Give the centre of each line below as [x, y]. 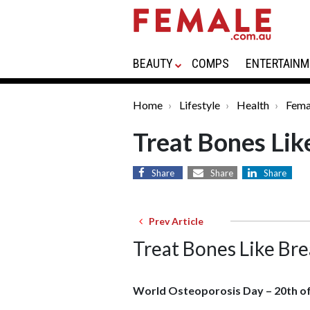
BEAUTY [153, 63]
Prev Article [173, 221]
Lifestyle [200, 105]
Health [253, 105]
